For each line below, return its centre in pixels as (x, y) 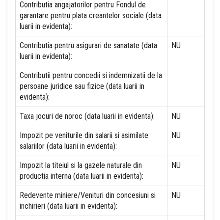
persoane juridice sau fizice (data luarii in (82, 86)
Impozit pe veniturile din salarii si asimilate (84, 135)
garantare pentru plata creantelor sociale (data (91, 15)
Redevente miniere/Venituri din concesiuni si (88, 195)
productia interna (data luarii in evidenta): (82, 176)
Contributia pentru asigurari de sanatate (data (88, 45)
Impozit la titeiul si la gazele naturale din (81, 165)
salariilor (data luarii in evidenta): (68, 146)
